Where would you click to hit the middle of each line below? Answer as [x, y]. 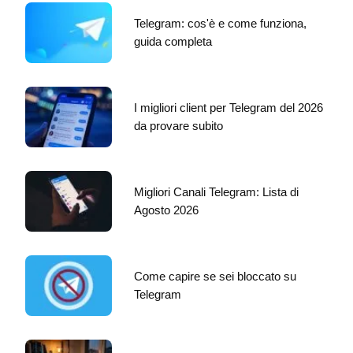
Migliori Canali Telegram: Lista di [216, 191]
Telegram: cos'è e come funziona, [220, 23]
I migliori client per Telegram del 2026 [229, 107]
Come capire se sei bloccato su [215, 276]
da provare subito [178, 125]
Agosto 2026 [166, 210]
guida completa [173, 41]
